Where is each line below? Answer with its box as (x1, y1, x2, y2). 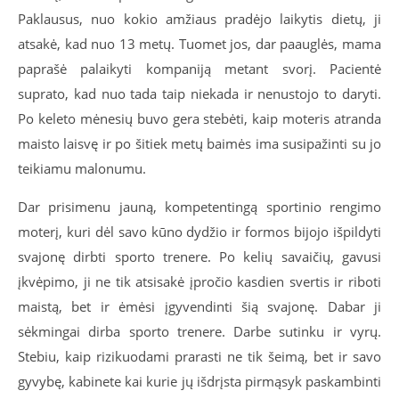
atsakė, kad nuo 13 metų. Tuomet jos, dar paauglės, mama (18, 35, 381, 53)
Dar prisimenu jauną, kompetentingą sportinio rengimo (18, 198, 381, 216)
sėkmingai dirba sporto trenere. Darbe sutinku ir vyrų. (18, 322, 381, 340)
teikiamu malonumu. (18, 159, 146, 177)
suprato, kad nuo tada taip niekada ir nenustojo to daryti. (18, 85, 381, 102)
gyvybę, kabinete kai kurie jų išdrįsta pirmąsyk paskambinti (18, 372, 381, 390)
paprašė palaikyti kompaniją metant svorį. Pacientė (18, 60, 381, 77)
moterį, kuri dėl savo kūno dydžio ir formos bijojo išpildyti (18, 223, 381, 240)
